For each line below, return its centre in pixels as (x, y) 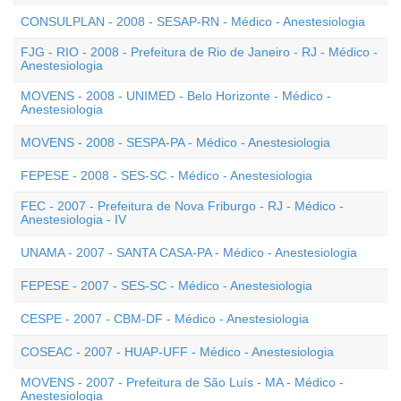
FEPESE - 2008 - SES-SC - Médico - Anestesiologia (166, 175)
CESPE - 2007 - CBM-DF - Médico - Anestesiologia (165, 319)
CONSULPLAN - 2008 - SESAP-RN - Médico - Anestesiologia (193, 21)
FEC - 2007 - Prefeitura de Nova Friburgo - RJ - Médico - (182, 206)
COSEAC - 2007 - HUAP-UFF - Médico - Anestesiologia (177, 352)
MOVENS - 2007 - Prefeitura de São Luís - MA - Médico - (182, 382)
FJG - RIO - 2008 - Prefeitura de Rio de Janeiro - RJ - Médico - (199, 52)
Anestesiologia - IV (73, 219)
